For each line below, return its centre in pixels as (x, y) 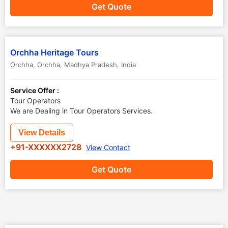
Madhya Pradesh (91, 65)
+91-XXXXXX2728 (47, 147)
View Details (42, 133)
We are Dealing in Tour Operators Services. (81, 111)
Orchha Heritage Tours (54, 52)
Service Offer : (35, 90)
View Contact (108, 147)
